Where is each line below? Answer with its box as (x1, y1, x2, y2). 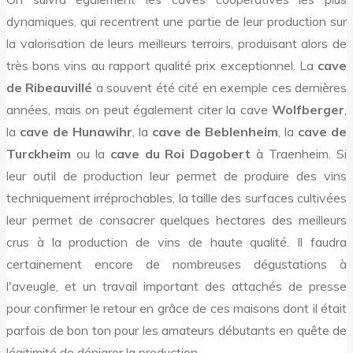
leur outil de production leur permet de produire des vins (6, 167, 347, 184)
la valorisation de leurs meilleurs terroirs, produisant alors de (6, 35, 347, 51)
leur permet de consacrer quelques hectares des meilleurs (6, 211, 347, 228)
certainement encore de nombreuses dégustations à (6, 255, 347, 272)
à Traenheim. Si (251, 145, 347, 162)
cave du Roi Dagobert (110, 145, 251, 162)
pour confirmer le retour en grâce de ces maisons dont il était (6, 299, 347, 316)
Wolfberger (272, 101, 344, 117)
